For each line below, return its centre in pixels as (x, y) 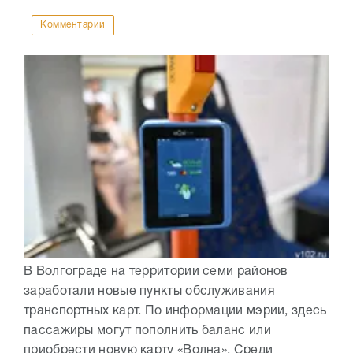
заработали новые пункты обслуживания (149, 291)
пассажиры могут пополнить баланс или (147, 331)
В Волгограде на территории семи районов (156, 271)
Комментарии (73, 24)
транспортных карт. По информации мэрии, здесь (175, 311)
